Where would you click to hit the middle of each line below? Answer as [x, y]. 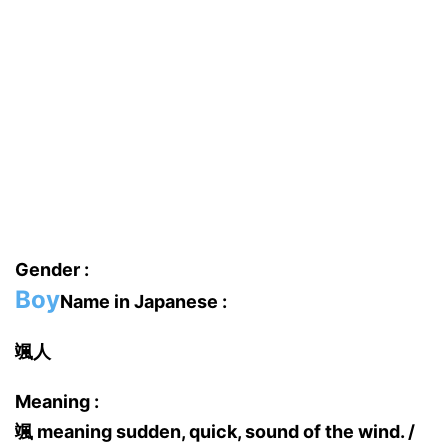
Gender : [52, 269]
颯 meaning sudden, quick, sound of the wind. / [215, 431]
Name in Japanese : [143, 301]
